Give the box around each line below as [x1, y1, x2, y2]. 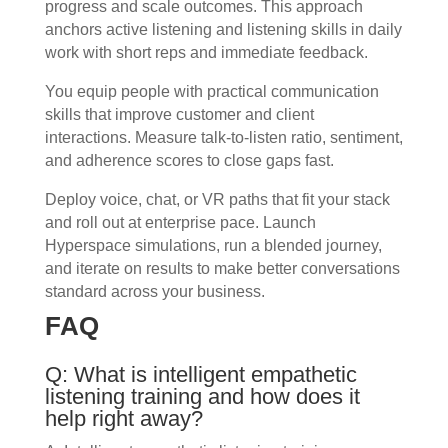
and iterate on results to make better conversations [44, 260, 400, 278]
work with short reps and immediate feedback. [44, 44, 368, 62]
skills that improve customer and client [44, 106, 314, 124]
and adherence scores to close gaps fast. [44, 152, 334, 170]
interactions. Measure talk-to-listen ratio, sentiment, [44, 129, 403, 147]
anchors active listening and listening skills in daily [44, 21, 402, 39]
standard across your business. [44, 283, 265, 301]
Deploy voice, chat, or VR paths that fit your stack [44, 191, 390, 209]
